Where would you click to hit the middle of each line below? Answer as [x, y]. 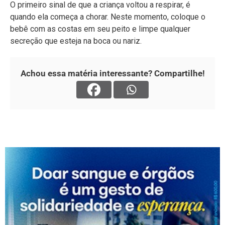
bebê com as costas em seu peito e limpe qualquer [100, 29]
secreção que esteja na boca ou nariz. [76, 41]
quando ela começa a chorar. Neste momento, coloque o [108, 17]
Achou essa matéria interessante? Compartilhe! [113, 73]
